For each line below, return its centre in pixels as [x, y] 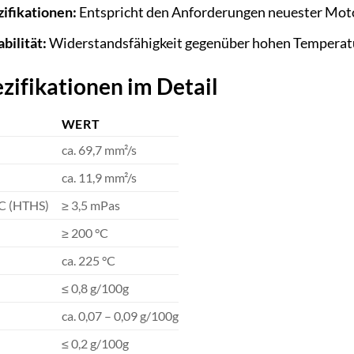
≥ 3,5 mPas [90, 205]
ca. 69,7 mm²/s [99, 149]
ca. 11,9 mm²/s [99, 177]
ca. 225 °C [88, 260]
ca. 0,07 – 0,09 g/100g [120, 315]
